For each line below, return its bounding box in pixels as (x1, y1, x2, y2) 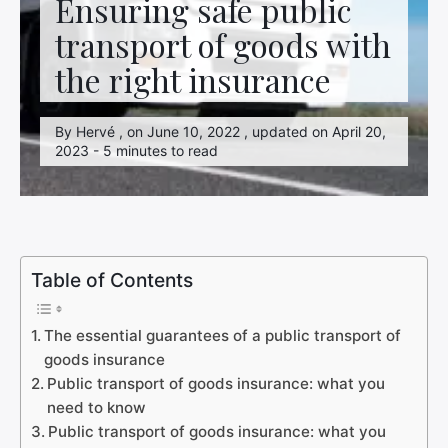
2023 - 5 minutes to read (55, 142, 218, 159)
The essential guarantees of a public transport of (44, 326, 402, 345)
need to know (47, 398, 147, 417)
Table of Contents (31, 268, 193, 292)
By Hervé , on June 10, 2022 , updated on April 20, (55, 123, 386, 140)
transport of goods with (55, 23, 391, 66)
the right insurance (55, 58, 331, 101)
